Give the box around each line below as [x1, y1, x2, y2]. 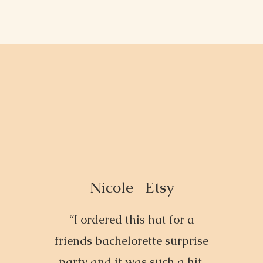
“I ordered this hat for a [69, 212, 194, 227]
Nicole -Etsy [90, 177, 174, 197]
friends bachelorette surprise [55, 233, 209, 248]
